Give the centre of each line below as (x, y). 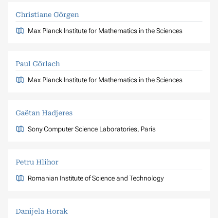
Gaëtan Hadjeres (44, 113)
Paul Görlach (38, 64)
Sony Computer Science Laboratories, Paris (91, 129)
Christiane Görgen (47, 14)
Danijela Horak (42, 211)
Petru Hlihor (37, 162)
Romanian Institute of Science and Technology (95, 178)
